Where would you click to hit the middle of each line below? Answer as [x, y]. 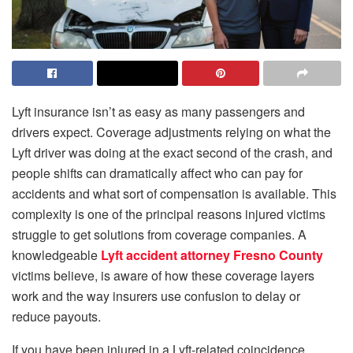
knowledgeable [56, 255]
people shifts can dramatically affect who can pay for [157, 173]
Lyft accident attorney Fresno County [212, 255]
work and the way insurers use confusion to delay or [156, 296]
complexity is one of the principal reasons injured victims [169, 214]
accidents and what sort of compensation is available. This [174, 194]
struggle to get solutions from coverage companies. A [159, 235]
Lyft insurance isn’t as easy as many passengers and [158, 112]
